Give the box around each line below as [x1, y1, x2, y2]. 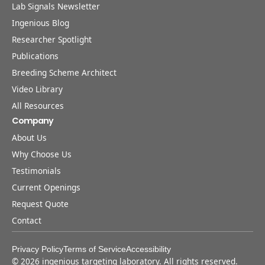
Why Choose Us [12, 148, 72, 160]
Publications [12, 50, 59, 62]
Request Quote [12, 198, 69, 209]
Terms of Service [63, 245, 126, 254]
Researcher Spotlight [12, 34, 92, 45]
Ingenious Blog [12, 17, 69, 28]
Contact [12, 215, 41, 226]
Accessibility [126, 245, 171, 254]
